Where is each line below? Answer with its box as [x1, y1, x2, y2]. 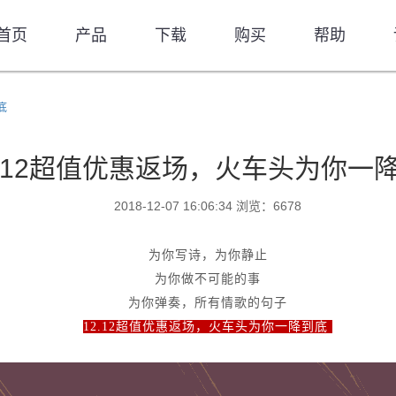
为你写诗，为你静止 [148, 248, 268, 262]
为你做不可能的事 [155, 272, 261, 286]
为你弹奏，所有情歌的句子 [128, 296, 287, 309]
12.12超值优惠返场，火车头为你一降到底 [83, 320, 328, 333]
